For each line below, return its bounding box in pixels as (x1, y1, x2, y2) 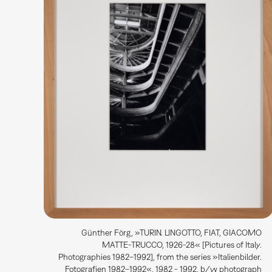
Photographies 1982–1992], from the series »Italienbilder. (58, 252, 262, 262)
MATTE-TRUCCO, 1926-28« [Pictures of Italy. (102, 240, 262, 250)
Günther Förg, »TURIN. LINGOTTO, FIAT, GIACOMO (81, 228, 262, 238)
